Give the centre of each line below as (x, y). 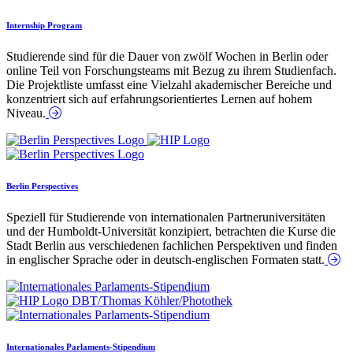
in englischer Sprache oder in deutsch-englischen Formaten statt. (165, 259)
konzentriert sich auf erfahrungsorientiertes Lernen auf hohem (159, 98)
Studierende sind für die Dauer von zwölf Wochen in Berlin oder (167, 56)
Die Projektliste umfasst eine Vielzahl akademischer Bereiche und (169, 84)
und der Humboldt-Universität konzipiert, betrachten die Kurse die (171, 231)
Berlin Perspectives (42, 186)
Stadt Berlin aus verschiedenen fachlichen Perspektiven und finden (172, 245)
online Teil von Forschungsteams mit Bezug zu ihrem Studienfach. (171, 70)
